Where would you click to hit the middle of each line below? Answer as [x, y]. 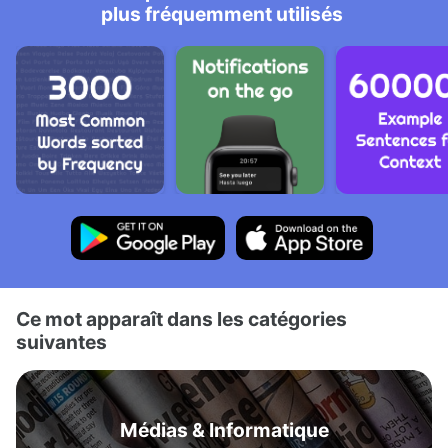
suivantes [61, 342]
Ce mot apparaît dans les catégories [181, 319]
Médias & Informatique [224, 430]
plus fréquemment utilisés [222, 14]
